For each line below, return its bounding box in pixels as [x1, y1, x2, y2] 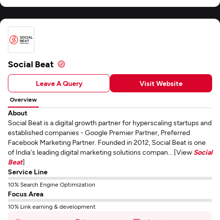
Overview [10, 96, 37, 103]
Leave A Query [35, 79, 82, 87]
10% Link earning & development [8, 203, 96, 210]
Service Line [8, 167, 48, 176]
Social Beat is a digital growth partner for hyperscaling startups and [8, 118, 212, 127]
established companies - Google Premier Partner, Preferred [8, 128, 190, 137]
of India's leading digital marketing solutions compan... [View [8, 148, 193, 156]
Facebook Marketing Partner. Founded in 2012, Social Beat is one [8, 138, 206, 146]
